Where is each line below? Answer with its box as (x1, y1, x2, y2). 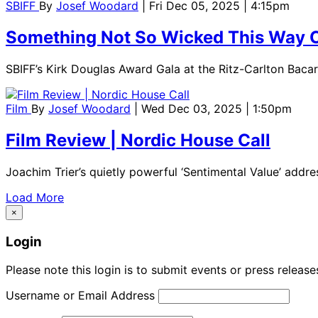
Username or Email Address (6, 288, 155, 303)
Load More (6, 190, 64, 204)
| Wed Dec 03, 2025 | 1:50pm (134, 102, 292, 116)
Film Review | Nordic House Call (6, 130, 270, 150)
